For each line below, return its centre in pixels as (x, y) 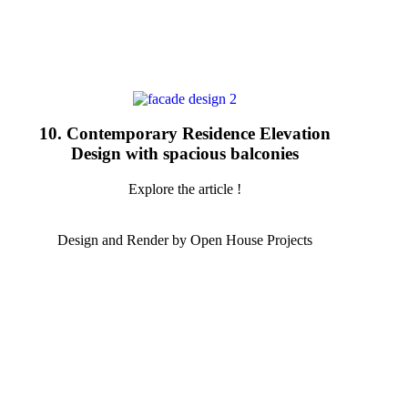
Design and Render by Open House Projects (185, 240)
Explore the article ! (185, 189)
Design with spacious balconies (185, 154)
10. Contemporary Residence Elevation (185, 134)
